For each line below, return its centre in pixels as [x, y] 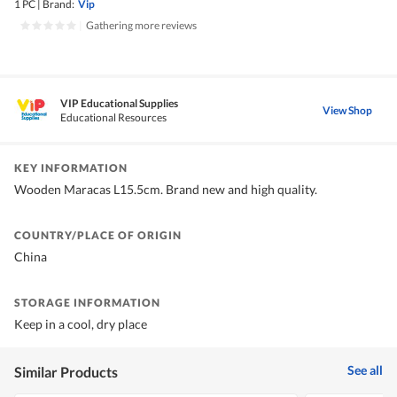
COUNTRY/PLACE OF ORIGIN [98, 236]
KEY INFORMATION [71, 168]
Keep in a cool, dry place [81, 324]
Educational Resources [113, 118]
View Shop [347, 110]
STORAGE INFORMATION [87, 303]
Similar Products [66, 372]
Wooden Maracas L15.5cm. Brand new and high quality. [166, 190]
